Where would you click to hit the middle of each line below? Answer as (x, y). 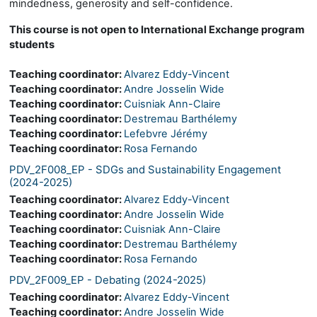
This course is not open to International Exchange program (157, 29)
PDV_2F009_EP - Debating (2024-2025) (108, 279)
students (32, 44)
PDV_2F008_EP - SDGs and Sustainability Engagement (145, 169)
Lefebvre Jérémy (166, 133)
